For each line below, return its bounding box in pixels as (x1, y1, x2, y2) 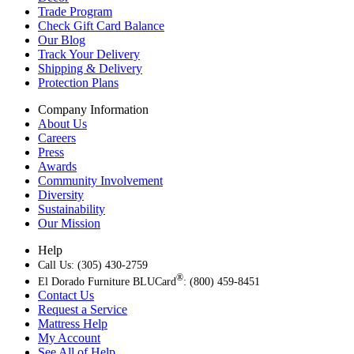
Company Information (38, 102, 149, 116)
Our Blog (38, 32, 85, 47)
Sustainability (38, 201, 105, 216)
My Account (38, 330, 100, 345)
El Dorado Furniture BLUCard (38, 274, 176, 288)
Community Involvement (38, 173, 163, 187)
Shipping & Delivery (38, 61, 142, 75)
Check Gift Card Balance (38, 18, 164, 32)
